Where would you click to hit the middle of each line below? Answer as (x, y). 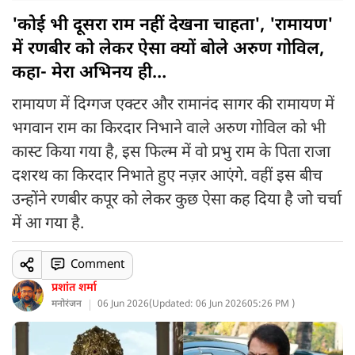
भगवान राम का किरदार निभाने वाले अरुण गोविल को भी (169, 129)
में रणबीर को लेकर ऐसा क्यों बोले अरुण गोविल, (168, 50)
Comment (97, 265)
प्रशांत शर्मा (74, 288)
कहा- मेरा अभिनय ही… (89, 73)
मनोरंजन (67, 304)
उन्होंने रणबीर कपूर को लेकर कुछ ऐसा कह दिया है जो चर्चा (177, 200)
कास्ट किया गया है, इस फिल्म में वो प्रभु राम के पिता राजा (171, 153)
